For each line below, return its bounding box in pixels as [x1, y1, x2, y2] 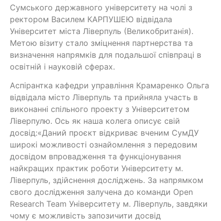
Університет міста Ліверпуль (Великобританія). [10, 26, 193, 36]
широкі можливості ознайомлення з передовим [10, 140, 197, 150]
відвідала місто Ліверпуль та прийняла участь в [10, 92, 198, 103]
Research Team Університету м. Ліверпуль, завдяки [10, 199, 208, 209]
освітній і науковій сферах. [10, 61, 115, 72]
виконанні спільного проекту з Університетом [10, 104, 189, 114]
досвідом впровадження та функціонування [10, 151, 181, 162]
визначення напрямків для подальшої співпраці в [10, 49, 201, 60]
